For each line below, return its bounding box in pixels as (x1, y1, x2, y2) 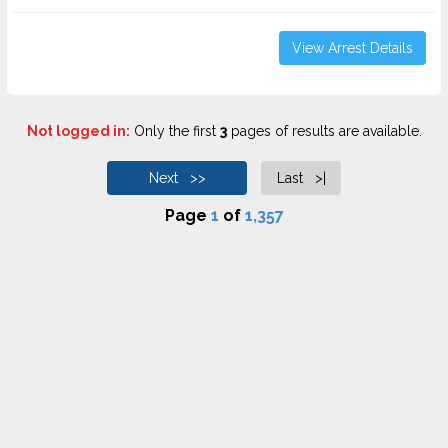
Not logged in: (26, 123, 130, 139)
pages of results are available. (226, 123, 422, 139)
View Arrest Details (292, 40, 413, 56)
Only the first (129, 123, 220, 139)
